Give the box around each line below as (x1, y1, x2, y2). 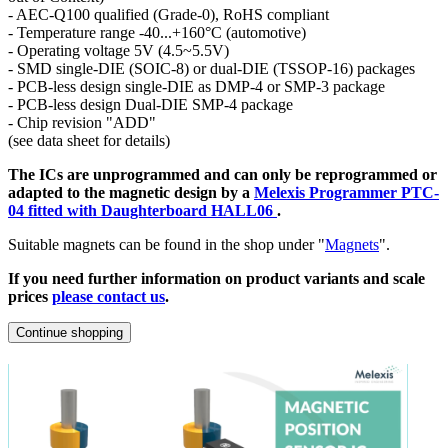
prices (8, 288, 52, 306)
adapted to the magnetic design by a (8, 184, 254, 202)
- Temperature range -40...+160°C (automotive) (8, 24, 306, 42)
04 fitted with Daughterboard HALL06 (8, 202, 277, 220)
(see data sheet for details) (8, 132, 170, 150)
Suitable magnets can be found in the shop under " (8, 236, 325, 254)
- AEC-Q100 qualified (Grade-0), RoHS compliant (8, 6, 329, 24)
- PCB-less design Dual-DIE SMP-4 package (8, 96, 293, 114)
